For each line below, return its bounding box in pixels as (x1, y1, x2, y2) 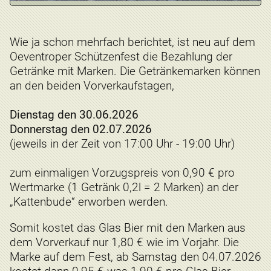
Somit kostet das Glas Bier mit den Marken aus (10, 221, 246, 235)
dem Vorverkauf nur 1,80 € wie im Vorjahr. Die (10, 235, 239, 250)
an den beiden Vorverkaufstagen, (10, 78, 174, 93)
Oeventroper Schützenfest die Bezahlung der (10, 49, 232, 64)
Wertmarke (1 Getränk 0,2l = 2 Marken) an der (10, 180, 238, 194)
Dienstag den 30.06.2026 (10, 107, 139, 122)
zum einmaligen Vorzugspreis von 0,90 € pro (10, 165, 235, 180)
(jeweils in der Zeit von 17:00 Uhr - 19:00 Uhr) (10, 136, 235, 151)
